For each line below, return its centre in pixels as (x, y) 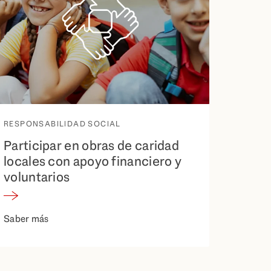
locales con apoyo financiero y (93, 161)
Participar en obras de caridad (92, 145)
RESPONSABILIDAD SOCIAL (62, 123)
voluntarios (37, 177)
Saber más (26, 219)
